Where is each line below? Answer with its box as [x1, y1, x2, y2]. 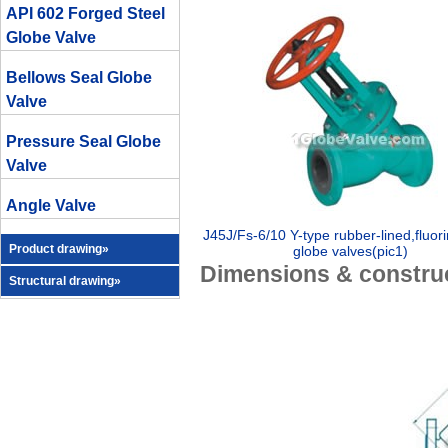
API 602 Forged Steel [6, 5, 165, 22]
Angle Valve [6, 197, 96, 214]
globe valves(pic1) [292, 243, 408, 259]
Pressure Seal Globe [6, 133, 161, 150]
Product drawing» [9, 242, 109, 256]
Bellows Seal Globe [6, 69, 152, 86]
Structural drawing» [9, 274, 121, 288]
